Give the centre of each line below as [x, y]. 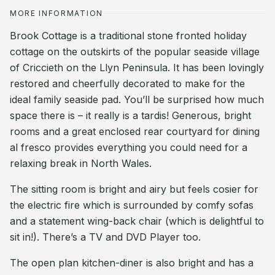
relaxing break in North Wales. [81, 163]
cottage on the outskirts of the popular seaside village [135, 52]
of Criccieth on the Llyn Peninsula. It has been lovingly [137, 68]
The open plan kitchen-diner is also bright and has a [132, 263]
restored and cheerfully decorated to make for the [127, 83]
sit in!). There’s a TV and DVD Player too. [105, 237]
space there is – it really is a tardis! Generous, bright [130, 115]
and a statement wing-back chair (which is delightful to [137, 221]
